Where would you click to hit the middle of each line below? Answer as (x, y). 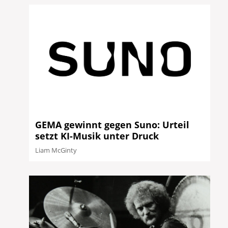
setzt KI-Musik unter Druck (97, 136)
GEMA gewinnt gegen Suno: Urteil (112, 125)
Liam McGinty (56, 150)
